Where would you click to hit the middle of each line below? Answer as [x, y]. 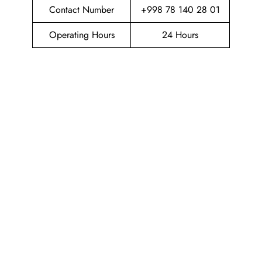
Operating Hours [82, 35]
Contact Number [82, 10]
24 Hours [180, 35]
